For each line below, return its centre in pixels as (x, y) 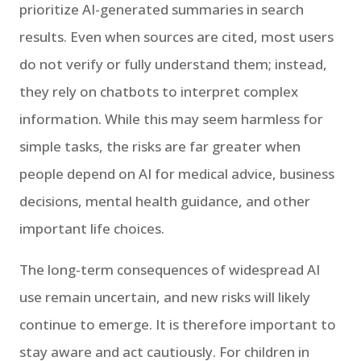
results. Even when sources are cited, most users (176, 36)
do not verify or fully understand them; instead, (173, 64)
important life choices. (92, 228)
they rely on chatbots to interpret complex (159, 91)
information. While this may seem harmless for (171, 118)
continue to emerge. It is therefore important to (178, 324)
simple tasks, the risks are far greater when (160, 146)
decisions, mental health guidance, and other (165, 201)
